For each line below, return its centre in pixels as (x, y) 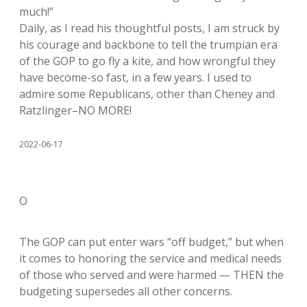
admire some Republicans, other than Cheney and (147, 94)
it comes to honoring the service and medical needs (150, 258)
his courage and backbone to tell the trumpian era (148, 45)
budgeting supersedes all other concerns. (126, 291)
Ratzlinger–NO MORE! (75, 110)
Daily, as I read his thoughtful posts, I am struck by (149, 28)
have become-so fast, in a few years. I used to (135, 77)
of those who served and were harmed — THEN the (151, 275)
